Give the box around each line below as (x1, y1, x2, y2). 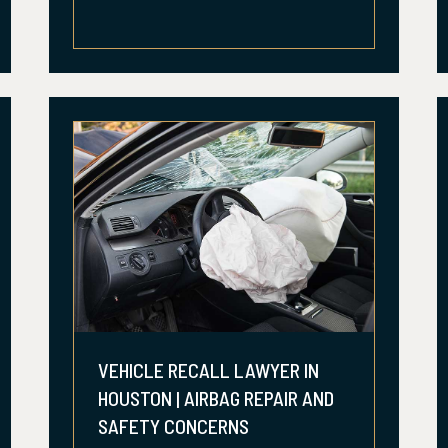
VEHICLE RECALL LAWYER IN (98, 358, 319, 382)
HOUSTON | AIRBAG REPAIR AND (98, 386, 334, 410)
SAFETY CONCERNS (98, 414, 249, 438)
